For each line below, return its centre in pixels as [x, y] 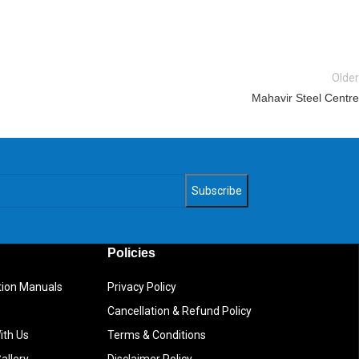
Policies [131, 253]
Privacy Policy [141, 287]
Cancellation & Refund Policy [179, 311]
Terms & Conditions [156, 335]
